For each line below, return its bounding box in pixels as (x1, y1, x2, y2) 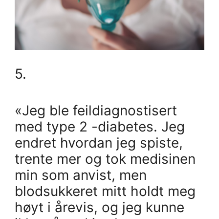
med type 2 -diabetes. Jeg (15, 118, 185, 135)
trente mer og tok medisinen (15, 150, 196, 167)
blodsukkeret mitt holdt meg (15, 182, 196, 199)
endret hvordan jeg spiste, (15, 134, 183, 151)
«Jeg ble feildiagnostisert (15, 102, 177, 119)
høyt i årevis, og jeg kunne (15, 198, 184, 216)
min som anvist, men (15, 166, 147, 183)
